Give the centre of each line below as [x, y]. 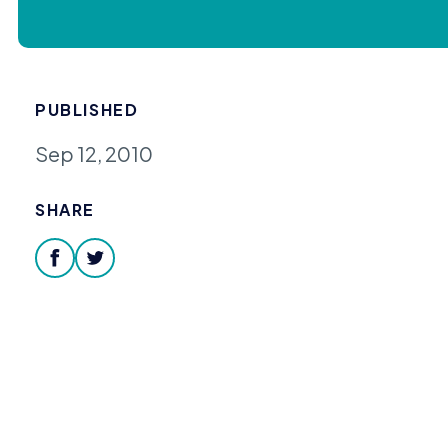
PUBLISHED [87, 109]
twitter [127, 274]
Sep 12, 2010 [94, 153]
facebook [102, 274]
